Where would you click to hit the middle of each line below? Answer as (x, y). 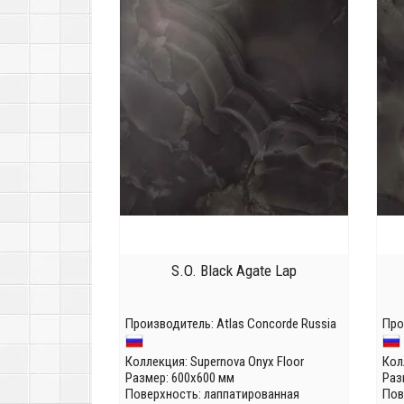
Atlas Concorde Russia (276, 324)
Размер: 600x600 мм (180, 378)
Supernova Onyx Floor (247, 362)
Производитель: (171, 324)
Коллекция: (158, 362)
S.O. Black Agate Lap (234, 271)
